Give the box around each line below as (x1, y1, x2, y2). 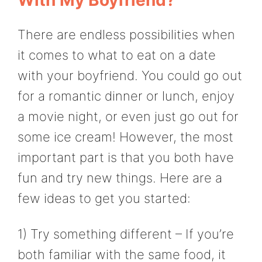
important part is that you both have (18, 149, 234, 165)
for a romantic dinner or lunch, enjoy (18, 88, 235, 104)
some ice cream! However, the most (18, 129, 233, 144)
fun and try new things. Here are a (18, 170, 222, 185)
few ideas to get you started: (18, 190, 191, 206)
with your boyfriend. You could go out (18, 67, 242, 83)
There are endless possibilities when (18, 26, 235, 42)
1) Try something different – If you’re (18, 226, 234, 242)
